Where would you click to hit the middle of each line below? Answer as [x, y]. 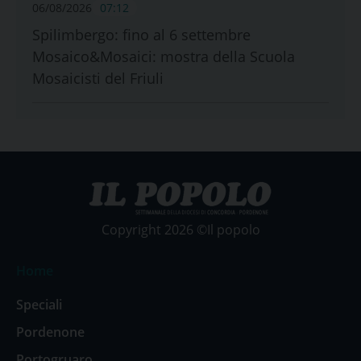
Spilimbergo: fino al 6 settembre [141, 34]
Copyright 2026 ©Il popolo [180, 229]
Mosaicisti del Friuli [98, 78]
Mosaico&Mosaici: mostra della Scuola [164, 56]
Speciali [39, 304]
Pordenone [50, 332]
